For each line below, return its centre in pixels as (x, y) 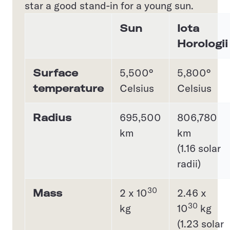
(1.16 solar (199, 148)
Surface (55, 73)
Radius (52, 118)
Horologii (203, 44)
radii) (189, 164)
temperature (68, 88)
